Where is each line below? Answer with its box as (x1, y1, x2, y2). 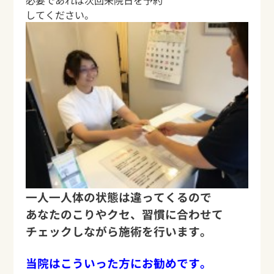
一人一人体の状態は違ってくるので (26, 188, 212, 206)
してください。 (26, 7, 95, 22)
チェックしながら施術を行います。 (26, 223, 212, 240)
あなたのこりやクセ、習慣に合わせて (26, 206, 224, 223)
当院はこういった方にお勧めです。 (26, 254, 212, 272)
